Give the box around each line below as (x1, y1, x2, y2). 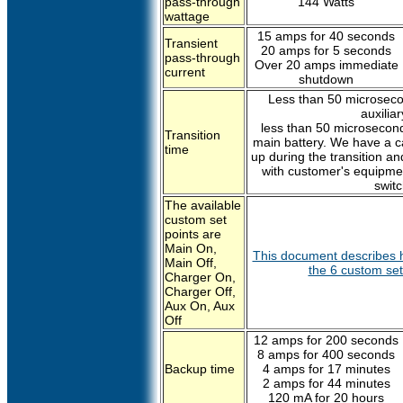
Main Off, (165, 255, 217, 270)
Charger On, (165, 270, 236, 284)
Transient (165, 36, 218, 50)
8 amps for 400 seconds (257, 347, 395, 362)
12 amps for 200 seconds (254, 333, 399, 347)
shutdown (299, 72, 354, 86)
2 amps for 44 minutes (262, 376, 390, 390)
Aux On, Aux (165, 299, 235, 313)
